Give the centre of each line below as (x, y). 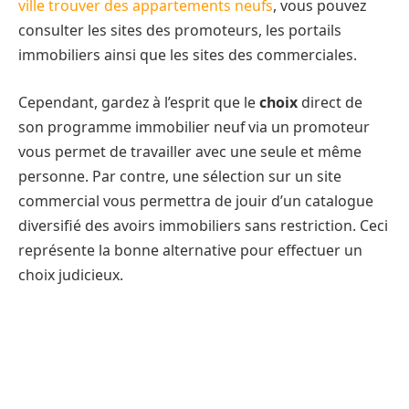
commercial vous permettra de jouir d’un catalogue (196, 201)
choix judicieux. (71, 275)
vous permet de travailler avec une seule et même (190, 152)
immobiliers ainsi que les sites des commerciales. (188, 55)
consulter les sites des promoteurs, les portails (180, 31)
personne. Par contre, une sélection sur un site (180, 177)
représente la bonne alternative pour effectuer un (190, 251)
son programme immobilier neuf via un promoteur (194, 127)
